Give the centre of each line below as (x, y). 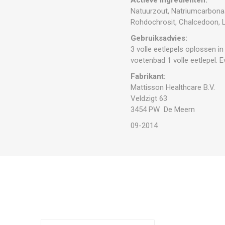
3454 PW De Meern (163, 109)
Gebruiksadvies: (159, 38)
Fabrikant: (148, 76)
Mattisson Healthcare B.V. (173, 87)
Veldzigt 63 (149, 98)
